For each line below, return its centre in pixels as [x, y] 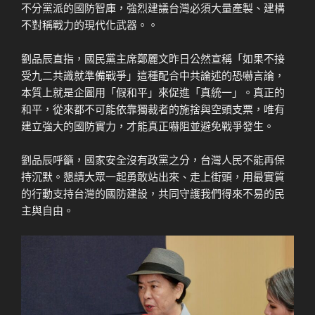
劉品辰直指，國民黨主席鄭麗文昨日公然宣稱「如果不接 [153, 58]
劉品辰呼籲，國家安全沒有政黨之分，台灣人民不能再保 [153, 159]
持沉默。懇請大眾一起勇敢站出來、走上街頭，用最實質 [153, 176]
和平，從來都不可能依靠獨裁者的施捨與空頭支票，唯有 [153, 108]
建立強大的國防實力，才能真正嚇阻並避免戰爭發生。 [148, 125]
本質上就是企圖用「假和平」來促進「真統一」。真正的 [153, 91]
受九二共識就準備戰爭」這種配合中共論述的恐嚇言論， [153, 75]
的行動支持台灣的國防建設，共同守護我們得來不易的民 [153, 193]
